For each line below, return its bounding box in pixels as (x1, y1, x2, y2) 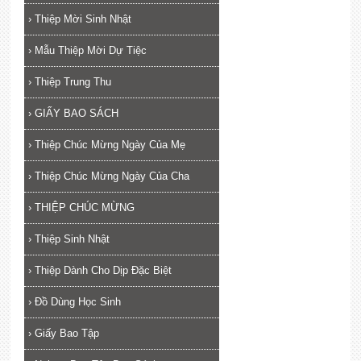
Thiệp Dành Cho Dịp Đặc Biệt (34, 263, 172, 276)
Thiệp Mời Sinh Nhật (34, 12, 131, 25)
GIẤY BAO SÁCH (34, 106, 118, 119)
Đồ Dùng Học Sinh (34, 295, 121, 308)
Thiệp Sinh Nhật (34, 232, 110, 245)
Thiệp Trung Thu (34, 75, 111, 88)
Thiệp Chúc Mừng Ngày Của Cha (34, 169, 189, 182)
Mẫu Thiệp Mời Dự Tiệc (34, 44, 147, 56)
